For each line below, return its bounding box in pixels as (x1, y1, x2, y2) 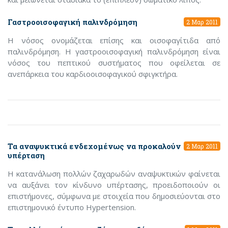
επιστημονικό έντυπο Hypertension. (8, 202, 136, 212)
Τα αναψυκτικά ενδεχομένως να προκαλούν (8, 141, 181, 151)
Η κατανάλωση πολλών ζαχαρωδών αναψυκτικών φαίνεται (8, 168, 220, 179)
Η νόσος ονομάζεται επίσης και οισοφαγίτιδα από (8, 35, 220, 45)
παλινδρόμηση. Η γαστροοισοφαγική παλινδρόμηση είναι (8, 46, 220, 56)
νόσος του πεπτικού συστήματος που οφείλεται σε (8, 58, 220, 68)
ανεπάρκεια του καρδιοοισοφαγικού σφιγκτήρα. (8, 69, 178, 79)
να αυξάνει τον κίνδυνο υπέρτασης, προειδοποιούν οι (8, 180, 220, 190)
